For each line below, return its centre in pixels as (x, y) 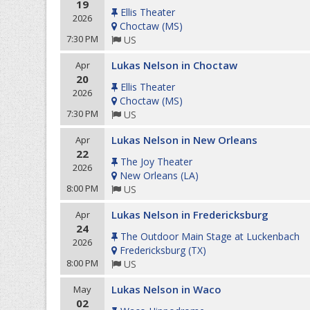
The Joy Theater (156, 162)
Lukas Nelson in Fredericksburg (190, 215)
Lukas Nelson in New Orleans (184, 140)
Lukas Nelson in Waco (166, 289)
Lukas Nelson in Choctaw (174, 65)
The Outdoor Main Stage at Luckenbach (210, 236)
